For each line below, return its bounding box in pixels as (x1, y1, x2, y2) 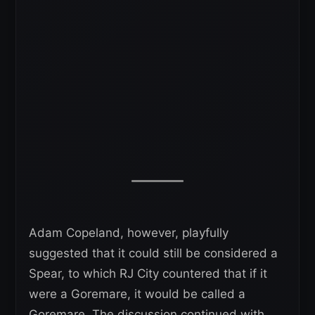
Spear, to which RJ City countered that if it (29, 266, 267, 281)
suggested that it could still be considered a (29, 246, 278, 261)
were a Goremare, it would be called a (29, 287, 245, 302)
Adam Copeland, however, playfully (29, 226, 229, 240)
